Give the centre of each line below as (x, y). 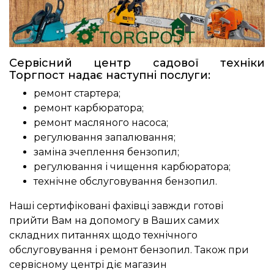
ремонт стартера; (77, 93)
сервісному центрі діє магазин (88, 264)
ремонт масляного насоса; (101, 122)
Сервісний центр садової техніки (137, 63)
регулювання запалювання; (105, 137)
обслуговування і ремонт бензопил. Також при (129, 250)
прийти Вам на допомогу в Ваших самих (114, 220)
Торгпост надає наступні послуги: (110, 75)
